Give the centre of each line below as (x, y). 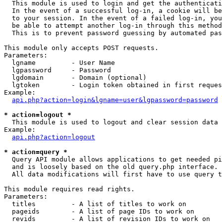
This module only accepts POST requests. (81, 48)
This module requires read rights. (69, 189)
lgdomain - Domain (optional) (75, 78)
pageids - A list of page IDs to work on (99, 211)
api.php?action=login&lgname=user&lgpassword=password (115, 100)
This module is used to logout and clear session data (111, 122)
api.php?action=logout (54, 137)
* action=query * (36, 152)
